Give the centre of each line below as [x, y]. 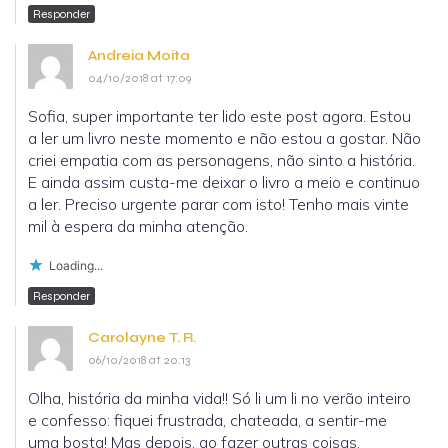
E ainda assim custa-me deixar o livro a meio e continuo [224, 182]
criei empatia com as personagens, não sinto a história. [221, 160]
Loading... [76, 266]
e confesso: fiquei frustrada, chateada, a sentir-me [207, 420]
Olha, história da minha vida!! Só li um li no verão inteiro [219, 398]
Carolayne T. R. [142, 338]
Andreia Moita [139, 56]
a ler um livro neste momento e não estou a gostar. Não [224, 138]
